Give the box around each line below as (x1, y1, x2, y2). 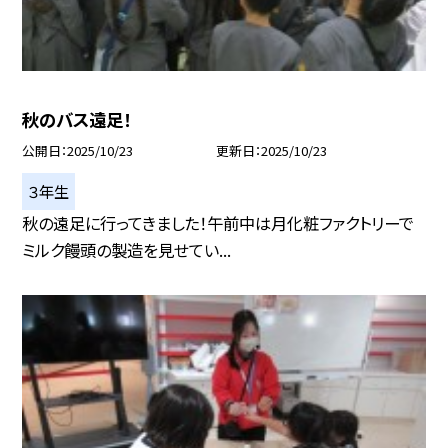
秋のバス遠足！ (22, 107, 132, 133)
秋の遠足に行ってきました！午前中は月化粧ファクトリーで (22, 210, 415, 235)
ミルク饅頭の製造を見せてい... (22, 237, 232, 262)
